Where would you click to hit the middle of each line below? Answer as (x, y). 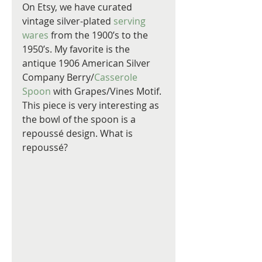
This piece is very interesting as (92, 105)
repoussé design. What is (79, 133)
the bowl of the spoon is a (80, 119)
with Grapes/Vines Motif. (108, 91)
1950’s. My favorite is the (77, 49)
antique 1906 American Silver (87, 63)
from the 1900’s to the (99, 35)
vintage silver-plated (68, 21)
